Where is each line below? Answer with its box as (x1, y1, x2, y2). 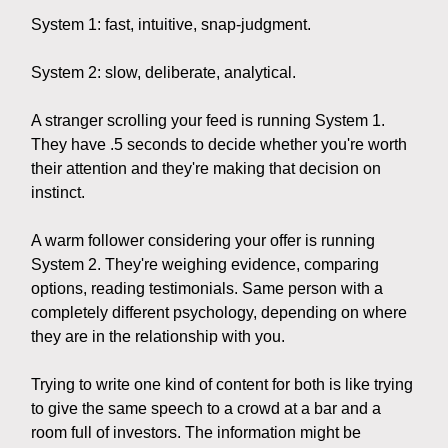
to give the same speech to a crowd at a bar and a (31, 400, 381, 418)
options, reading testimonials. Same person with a (31, 280, 383, 298)
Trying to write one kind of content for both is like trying (31, 376, 413, 394)
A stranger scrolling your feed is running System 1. (31, 112, 385, 130)
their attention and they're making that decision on (31, 160, 381, 178)
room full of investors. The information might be (31, 424, 361, 442)
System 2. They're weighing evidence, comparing (31, 256, 379, 274)
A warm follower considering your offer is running (31, 232, 375, 250)
